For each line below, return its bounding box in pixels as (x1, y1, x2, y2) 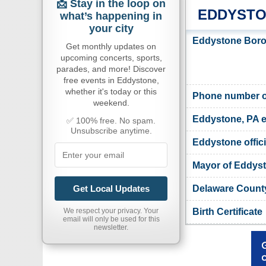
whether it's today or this (65, 87, 157, 96)
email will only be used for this (62, 215, 160, 223)
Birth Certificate (192, 206, 262, 217)
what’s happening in (60, 10, 162, 22)
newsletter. (94, 223, 128, 232)
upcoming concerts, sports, (60, 53, 162, 62)
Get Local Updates (72, 183, 150, 194)
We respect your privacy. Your (64, 207, 159, 215)
